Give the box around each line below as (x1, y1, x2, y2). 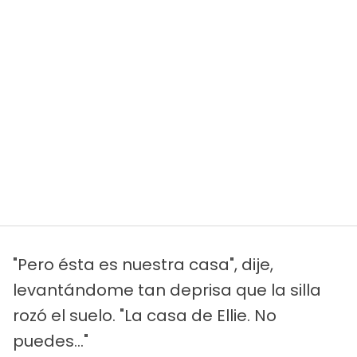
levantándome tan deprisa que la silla (13, 278, 321, 301)
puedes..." (13, 329, 88, 352)
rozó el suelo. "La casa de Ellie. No (13, 304, 277, 327)
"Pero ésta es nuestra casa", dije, (13, 253, 273, 276)
